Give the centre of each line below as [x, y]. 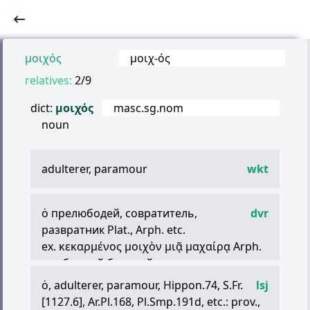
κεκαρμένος [90, 246]
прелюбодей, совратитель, [123, 213]
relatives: [48, 80]
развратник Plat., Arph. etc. [113, 230]
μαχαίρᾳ [208, 246]
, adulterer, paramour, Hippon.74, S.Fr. [146, 285]
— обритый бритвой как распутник [137, 263]
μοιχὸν [143, 246]
